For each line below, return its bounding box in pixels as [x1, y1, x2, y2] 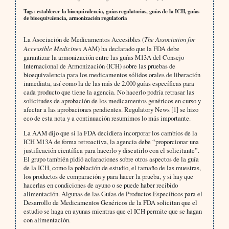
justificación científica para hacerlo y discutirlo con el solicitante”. [23, 145, 199, 155]
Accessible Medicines [23, 43, 81, 53]
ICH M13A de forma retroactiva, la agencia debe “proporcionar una [23, 136, 199, 146]
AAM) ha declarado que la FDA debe [81, 43, 179, 53]
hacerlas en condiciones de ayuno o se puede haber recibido [23, 180, 178, 190]
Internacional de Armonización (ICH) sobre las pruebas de [23, 61, 175, 71]
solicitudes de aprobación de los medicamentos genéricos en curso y [23, 96, 201, 105]
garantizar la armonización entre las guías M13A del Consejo [23, 52, 184, 62]
